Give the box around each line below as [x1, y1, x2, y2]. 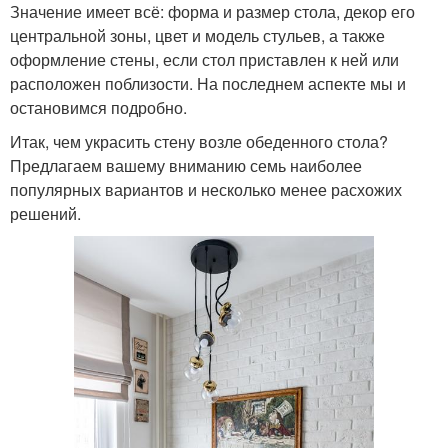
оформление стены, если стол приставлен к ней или [10, 47, 399, 71]
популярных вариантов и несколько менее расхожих [10, 177, 402, 201]
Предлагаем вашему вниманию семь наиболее [10, 153, 362, 177]
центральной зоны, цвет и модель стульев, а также [10, 23, 385, 47]
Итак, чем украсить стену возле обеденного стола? [10, 129, 388, 153]
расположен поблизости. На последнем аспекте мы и [10, 71, 406, 95]
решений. [10, 201, 81, 225]
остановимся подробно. [10, 95, 187, 119]
